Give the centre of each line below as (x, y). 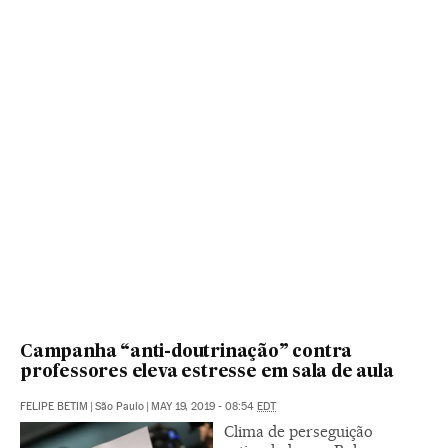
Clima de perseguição (298, 432)
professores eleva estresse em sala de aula (207, 373)
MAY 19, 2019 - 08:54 (204, 407)
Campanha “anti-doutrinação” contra (186, 353)
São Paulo (119, 407)
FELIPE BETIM (54, 407)
